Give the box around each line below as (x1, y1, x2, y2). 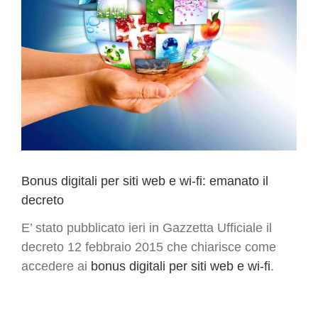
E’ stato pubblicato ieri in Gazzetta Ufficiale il (21, 220, 272, 235)
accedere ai (21, 258, 91, 273)
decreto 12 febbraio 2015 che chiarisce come (21, 239, 276, 254)
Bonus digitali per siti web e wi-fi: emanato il (21, 173, 268, 188)
